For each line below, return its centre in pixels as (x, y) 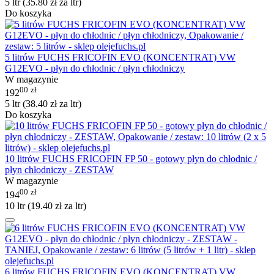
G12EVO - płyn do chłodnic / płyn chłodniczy (95, 68)
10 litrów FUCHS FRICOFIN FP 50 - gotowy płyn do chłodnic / (131, 159)
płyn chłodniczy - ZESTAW (59, 170)
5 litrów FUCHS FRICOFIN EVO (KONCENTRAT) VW (120, 57)
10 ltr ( (18, 206)
